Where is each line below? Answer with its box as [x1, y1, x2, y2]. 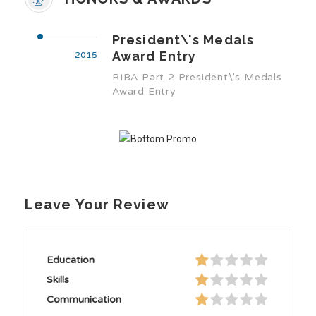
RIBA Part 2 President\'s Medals [112, 71, 282, 83]
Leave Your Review [25, 196, 169, 213]
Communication [47, 293, 121, 305]
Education [47, 254, 95, 266]
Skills [47, 274, 69, 286]
